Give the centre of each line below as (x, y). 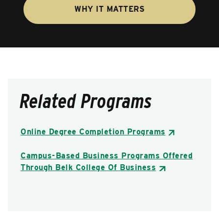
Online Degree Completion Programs (93, 131)
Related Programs (86, 101)
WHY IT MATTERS (109, 9)
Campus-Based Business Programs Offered (107, 155)
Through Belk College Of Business (88, 167)
